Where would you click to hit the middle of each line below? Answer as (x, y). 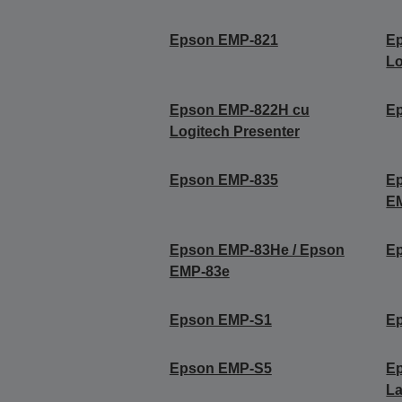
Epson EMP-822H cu (239, 109)
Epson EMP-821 (223, 39)
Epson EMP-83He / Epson (257, 249)
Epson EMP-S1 (220, 319)
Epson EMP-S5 (220, 368)
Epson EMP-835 (223, 179)
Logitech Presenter (234, 131)
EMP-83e (199, 271)
